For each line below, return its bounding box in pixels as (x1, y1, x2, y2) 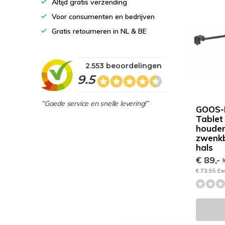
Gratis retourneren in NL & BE (52, 27, 147, 36)
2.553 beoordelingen (85, 61, 162, 70)
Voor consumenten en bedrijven (52, 12, 155, 21)
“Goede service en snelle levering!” (41, 99, 149, 108)
